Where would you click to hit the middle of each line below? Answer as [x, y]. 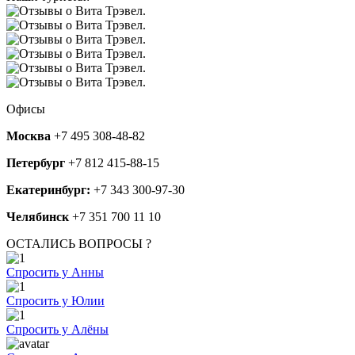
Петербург [36, 162]
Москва [29, 136]
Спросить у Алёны [57, 329]
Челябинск [38, 216]
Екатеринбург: [48, 189]
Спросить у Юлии [55, 300]
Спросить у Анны [55, 272]
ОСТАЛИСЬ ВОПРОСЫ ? [79, 243]
